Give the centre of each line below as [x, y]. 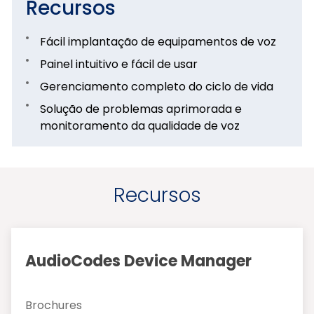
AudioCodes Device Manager [138, 261]
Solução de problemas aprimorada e [141, 109]
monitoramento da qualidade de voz [140, 125]
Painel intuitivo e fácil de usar [119, 64]
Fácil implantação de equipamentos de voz [158, 41]
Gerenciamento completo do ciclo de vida [157, 86]
